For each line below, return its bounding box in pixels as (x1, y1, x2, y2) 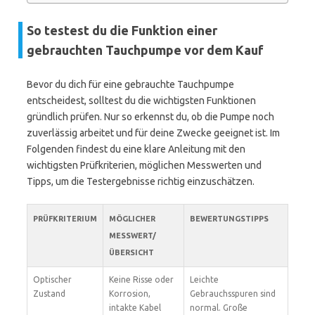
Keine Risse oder (109, 275, 174, 284)
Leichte (190, 275, 219, 284)
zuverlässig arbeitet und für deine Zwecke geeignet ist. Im (27, 127, 280, 139)
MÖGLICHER (109, 214, 155, 223)
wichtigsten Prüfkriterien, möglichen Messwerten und (27, 160, 262, 171)
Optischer (33, 275, 72, 284)
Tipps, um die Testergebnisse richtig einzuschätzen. (27, 176, 255, 187)
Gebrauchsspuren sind (190, 289, 276, 298)
